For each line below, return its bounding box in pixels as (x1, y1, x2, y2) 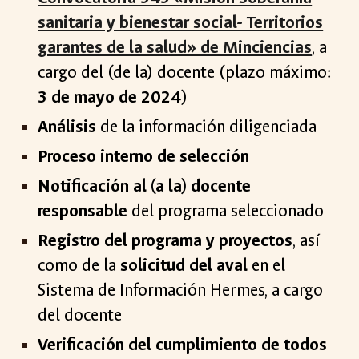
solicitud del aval (120, 254, 248, 276)
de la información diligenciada (100, 115, 317, 138)
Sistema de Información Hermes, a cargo (38, 279, 324, 301)
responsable (38, 200, 128, 222)
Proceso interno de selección (38, 145, 250, 167)
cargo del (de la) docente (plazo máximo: (38, 61, 332, 83)
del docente (38, 304, 123, 326)
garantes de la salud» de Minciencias (38, 36, 313, 58)
